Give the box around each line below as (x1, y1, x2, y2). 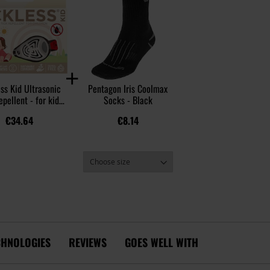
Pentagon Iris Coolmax (88, 81, 168, 96)
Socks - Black (103, 92, 152, 107)
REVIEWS (69, 234, 107, 251)
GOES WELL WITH (125, 234, 198, 251)
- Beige (7, 104, 32, 119)
